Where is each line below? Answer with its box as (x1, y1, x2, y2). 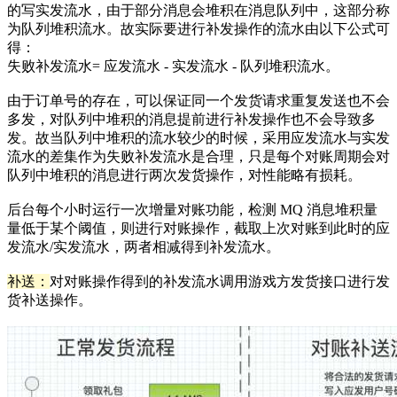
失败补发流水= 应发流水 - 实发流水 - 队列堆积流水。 (7, 58, 339, 74)
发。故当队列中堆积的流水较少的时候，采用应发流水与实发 (7, 130, 390, 146)
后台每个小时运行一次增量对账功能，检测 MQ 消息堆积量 (7, 202, 378, 218)
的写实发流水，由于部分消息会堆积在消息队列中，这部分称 (7, 3, 390, 19)
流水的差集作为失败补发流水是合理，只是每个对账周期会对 (7, 149, 390, 165)
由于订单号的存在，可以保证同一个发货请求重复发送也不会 (7, 93, 390, 109)
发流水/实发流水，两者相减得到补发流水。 (7, 239, 280, 255)
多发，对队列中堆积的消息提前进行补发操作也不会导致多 (7, 112, 376, 128)
